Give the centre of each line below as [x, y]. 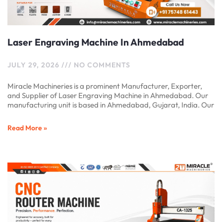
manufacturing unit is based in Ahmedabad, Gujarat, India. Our [111, 105]
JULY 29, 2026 [34, 65]
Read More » [27, 128]
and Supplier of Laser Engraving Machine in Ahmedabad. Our [108, 96]
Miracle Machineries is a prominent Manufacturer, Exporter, [105, 86]
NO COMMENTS [101, 65]
